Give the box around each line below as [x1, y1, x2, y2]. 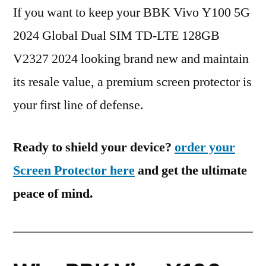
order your [175, 139, 235, 156]
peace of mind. [13, 185, 93, 202]
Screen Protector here [13, 162, 135, 179]
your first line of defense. [13, 97, 144, 113]
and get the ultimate [135, 162, 247, 179]
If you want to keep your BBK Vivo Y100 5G [13, 4, 250, 21]
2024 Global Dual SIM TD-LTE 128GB [13, 27, 220, 44]
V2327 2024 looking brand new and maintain [13, 50, 249, 67]
